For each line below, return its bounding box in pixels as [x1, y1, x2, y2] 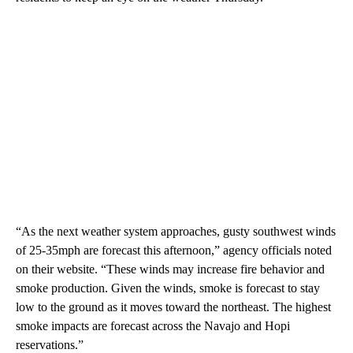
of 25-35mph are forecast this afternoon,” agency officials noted [16, 243, 332, 258]
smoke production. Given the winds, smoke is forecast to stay [16, 281, 320, 295]
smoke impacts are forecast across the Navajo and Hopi [16, 319, 290, 333]
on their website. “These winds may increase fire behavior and [16, 262, 325, 277]
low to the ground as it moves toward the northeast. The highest [16, 300, 331, 314]
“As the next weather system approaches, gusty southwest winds [16, 225, 336, 239]
